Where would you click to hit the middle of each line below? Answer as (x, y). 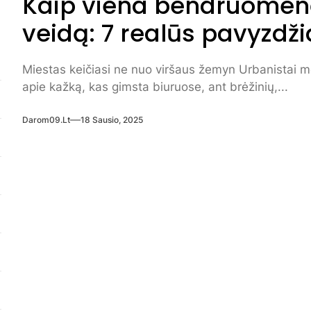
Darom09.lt (47, 119)
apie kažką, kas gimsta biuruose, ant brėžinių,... (155, 87)
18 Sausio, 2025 (112, 119)
